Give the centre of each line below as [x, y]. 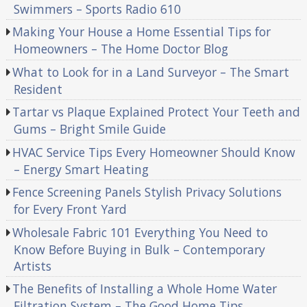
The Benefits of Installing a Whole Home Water [145, 289]
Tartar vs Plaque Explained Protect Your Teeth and [157, 112]
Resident [38, 89]
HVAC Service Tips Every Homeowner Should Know [154, 152]
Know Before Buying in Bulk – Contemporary [139, 249]
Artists [32, 266]
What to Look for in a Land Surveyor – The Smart [151, 72]
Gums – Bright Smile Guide [89, 129]
